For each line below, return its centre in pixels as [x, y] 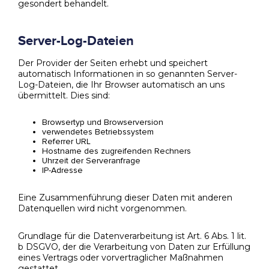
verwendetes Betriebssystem [98, 132]
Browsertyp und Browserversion [103, 122]
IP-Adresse [62, 171]
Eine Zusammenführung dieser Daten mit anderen [125, 198]
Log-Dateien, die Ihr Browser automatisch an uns [121, 85]
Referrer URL [66, 142]
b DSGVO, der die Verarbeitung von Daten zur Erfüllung [134, 247]
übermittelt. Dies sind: [64, 96]
